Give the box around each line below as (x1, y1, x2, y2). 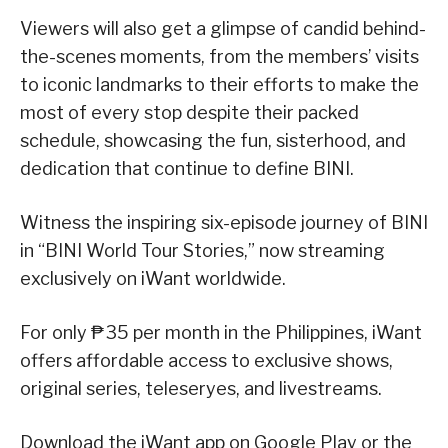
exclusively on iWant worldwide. (20, 268, 286, 290)
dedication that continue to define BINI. (20, 158, 354, 180)
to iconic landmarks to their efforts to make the (20, 74, 419, 96)
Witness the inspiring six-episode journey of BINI (20, 212, 428, 234)
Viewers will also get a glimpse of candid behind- (20, 18, 426, 40)
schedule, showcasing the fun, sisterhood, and (20, 130, 406, 152)
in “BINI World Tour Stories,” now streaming (20, 240, 385, 262)
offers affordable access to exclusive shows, (20, 350, 393, 372)
